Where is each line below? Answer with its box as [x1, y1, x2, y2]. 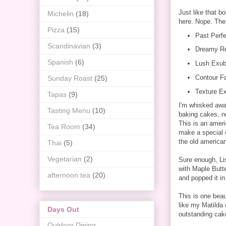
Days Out [47, 205, 79, 213]
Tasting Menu [47, 106, 90, 115]
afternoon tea [47, 171, 90, 179]
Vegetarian [47, 154, 82, 163]
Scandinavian [47, 41, 90, 50]
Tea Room [47, 122, 80, 131]
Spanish [47, 58, 73, 66]
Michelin [47, 9, 74, 18]
